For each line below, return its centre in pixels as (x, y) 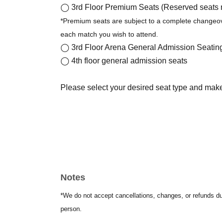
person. (71, 209)
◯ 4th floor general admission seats (124, 60)
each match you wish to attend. (109, 34)
